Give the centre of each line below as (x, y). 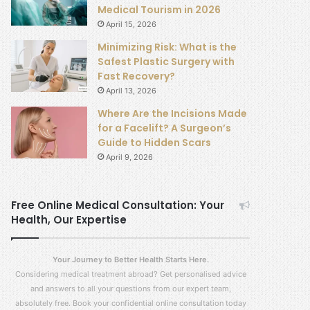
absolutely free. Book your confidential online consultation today (130, 303)
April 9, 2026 (129, 157)
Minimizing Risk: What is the (167, 47)
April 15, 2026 (131, 24)
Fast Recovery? (136, 76)
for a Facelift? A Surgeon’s (164, 128)
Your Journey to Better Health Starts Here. (130, 259)
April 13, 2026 (131, 91)
